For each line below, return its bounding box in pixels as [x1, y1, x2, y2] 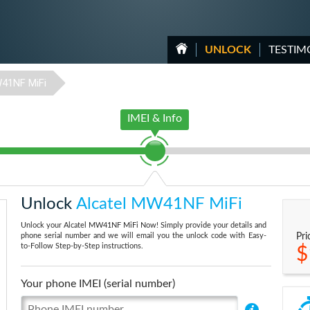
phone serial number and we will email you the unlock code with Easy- [20, 232, 266, 239]
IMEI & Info [127, 113, 182, 124]
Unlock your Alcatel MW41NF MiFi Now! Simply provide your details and [20, 221, 266, 229]
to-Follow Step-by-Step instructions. [20, 242, 143, 250]
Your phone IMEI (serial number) [20, 278, 175, 289]
